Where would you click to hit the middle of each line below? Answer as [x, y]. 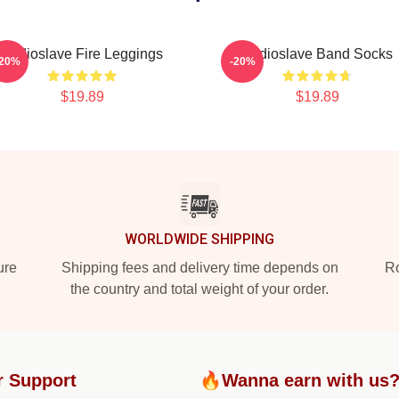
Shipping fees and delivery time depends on [199, 268]
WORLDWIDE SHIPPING [199, 239]
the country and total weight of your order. [199, 289]
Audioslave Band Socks [317, 54]
